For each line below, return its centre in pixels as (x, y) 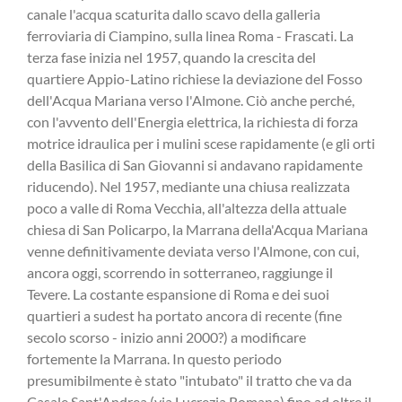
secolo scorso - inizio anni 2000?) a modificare (166, 337)
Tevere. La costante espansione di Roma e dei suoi (178, 294)
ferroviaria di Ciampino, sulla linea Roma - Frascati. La (190, 36)
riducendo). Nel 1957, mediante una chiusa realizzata (188, 187)
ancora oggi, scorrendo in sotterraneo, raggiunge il (180, 273)
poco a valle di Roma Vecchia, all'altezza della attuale (187, 208)
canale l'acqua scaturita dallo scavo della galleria (174, 14)
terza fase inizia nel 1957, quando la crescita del (171, 57)
